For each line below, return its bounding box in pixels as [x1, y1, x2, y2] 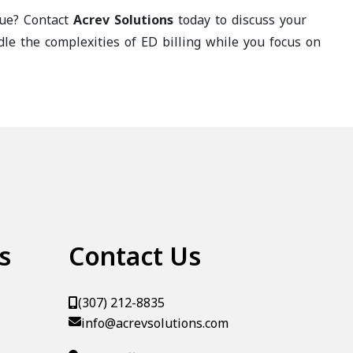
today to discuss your [173, 11, 307, 28]
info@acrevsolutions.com [81, 314, 229, 332]
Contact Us [69, 239, 201, 273]
